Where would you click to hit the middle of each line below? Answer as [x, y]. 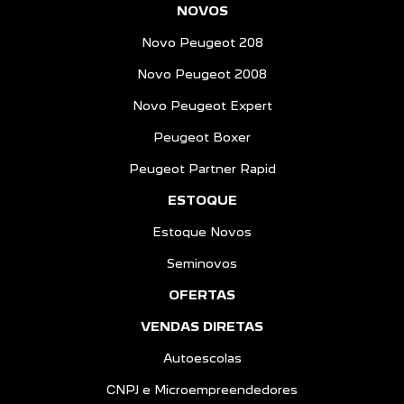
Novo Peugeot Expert [202, 106]
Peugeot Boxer [202, 138]
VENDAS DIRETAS [202, 327]
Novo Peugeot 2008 [202, 74]
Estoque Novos [202, 232]
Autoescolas [202, 358]
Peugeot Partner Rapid [202, 169]
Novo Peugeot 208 [202, 43]
